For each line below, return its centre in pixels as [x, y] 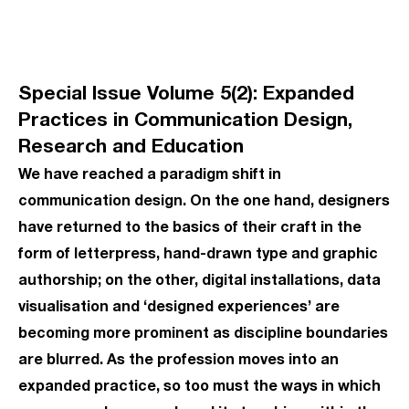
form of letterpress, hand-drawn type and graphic [198, 252]
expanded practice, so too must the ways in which [199, 385]
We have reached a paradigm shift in [150, 173]
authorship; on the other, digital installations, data [199, 279]
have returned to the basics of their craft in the [190, 226]
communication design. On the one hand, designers [204, 199]
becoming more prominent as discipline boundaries [203, 332]
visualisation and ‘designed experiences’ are [179, 305]
